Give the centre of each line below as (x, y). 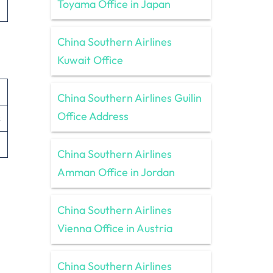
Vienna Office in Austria (115, 228)
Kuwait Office (90, 60)
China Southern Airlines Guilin (129, 97)
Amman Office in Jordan (116, 172)
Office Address (93, 116)
